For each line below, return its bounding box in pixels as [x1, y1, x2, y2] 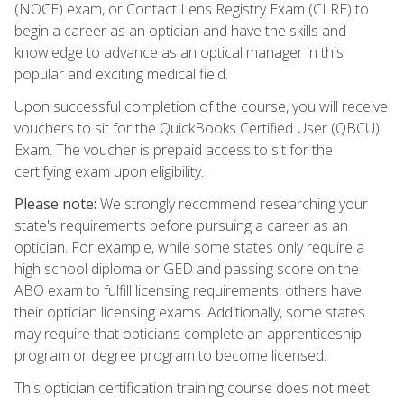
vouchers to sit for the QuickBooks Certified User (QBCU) [14, 117, 380, 138]
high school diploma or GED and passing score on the [14, 258, 359, 279]
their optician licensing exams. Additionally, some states [14, 301, 365, 322]
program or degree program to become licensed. [14, 344, 326, 365]
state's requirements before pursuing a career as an [14, 215, 348, 235]
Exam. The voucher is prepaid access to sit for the [14, 139, 333, 160]
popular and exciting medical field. [14, 63, 228, 84]
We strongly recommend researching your [96, 193, 368, 214]
